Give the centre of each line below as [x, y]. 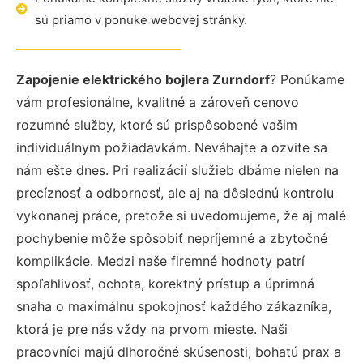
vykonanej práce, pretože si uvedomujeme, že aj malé [181, 216]
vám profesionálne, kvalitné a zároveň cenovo [158, 102]
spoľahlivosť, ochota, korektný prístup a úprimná [165, 284]
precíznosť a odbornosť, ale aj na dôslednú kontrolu [175, 193]
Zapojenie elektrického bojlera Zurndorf [143, 79]
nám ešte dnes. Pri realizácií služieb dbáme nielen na [177, 170]
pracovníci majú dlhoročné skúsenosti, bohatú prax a [179, 352]
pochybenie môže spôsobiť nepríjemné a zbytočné [172, 238]
